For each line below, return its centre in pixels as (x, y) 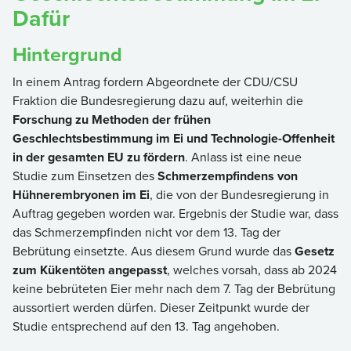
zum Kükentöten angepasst (90, 270)
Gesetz (315, 251)
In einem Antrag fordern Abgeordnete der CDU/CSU (155, 81)
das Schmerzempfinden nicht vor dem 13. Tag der (147, 232)
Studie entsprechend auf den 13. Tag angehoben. (148, 326)
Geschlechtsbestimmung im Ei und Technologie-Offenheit (174, 138)
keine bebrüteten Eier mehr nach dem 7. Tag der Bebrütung (174, 288)
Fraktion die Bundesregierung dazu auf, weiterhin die (158, 100)
